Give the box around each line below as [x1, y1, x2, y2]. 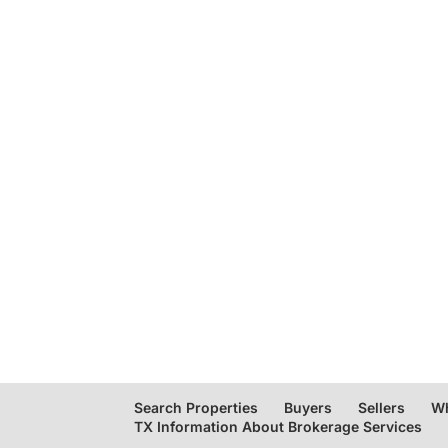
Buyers [284, 399, 333, 417]
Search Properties [134, 399, 259, 417]
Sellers [358, 399, 406, 417]
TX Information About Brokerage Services [134, 418, 423, 436]
